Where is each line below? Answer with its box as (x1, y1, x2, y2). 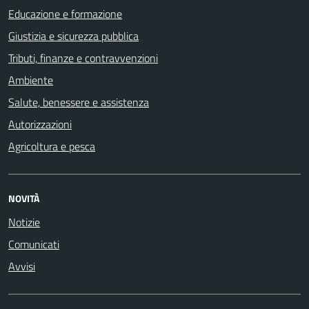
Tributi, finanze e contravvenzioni (8, 50, 158, 67)
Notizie (8, 214, 40, 231)
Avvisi (8, 258, 35, 275)
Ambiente (8, 72, 53, 89)
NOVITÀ (8, 191, 39, 206)
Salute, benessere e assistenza (8, 94, 149, 111)
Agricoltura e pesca (8, 138, 95, 155)
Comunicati (8, 236, 59, 253)
